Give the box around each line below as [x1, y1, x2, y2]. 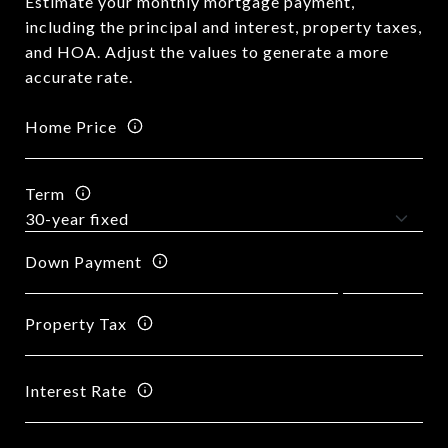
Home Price [25, 116, 117, 136]
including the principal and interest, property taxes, [25, 17, 422, 36]
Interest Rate [25, 380, 127, 400]
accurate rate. [25, 67, 133, 86]
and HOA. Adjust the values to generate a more [25, 42, 389, 61]
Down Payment [25, 251, 142, 271]
